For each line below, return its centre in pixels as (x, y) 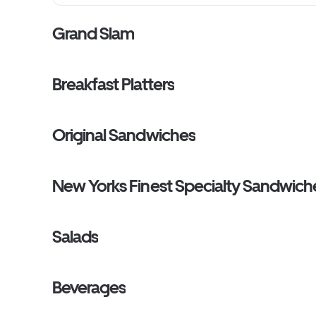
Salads (75, 237)
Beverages (89, 287)
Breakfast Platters (113, 84)
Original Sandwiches (124, 135)
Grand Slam (93, 34)
